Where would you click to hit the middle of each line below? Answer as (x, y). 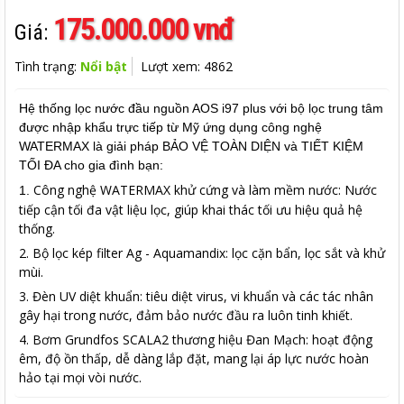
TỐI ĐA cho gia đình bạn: (91, 165)
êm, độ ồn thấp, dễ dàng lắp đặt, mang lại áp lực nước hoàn (194, 359)
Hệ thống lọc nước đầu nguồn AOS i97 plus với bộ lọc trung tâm (201, 109)
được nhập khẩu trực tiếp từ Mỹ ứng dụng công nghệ (170, 128)
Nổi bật (104, 67)
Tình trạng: (47, 67)
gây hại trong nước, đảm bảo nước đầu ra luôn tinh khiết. (186, 316)
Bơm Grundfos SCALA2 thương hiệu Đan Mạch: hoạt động (202, 340)
